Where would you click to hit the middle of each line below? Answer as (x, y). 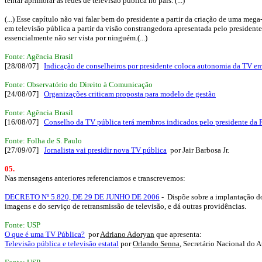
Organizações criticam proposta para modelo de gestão (130, 94)
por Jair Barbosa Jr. (198, 150)
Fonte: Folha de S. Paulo (43, 141)
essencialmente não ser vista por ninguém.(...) (76, 38)
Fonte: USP (23, 225)
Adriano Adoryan (127, 234)
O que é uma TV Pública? (45, 234)
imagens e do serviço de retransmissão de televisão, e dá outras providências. (125, 206)
